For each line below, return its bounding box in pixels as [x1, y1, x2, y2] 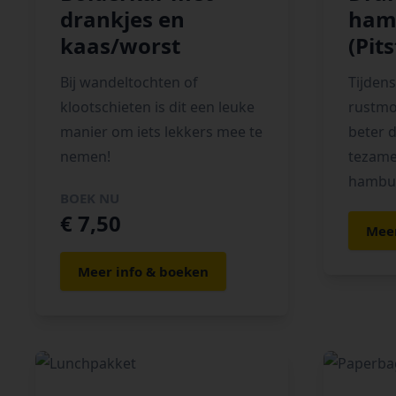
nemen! [60, 147, 110, 166]
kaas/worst [60, 31, 180, 60]
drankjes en [60, 4, 185, 34]
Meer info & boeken [78, 263, 209, 280]
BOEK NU [60, 189, 119, 207]
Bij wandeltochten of [60, 72, 198, 92]
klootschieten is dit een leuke [60, 97, 255, 117]
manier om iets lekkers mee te [60, 122, 263, 141]
